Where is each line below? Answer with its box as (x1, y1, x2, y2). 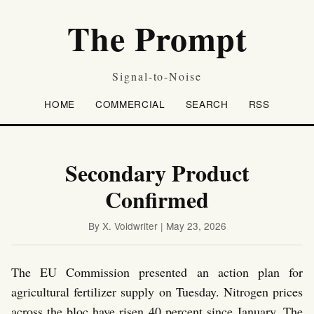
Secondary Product (64, 156, 250, 189)
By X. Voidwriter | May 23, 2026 (88, 219, 226, 233)
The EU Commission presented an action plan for (11, 264, 303, 280)
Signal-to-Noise (112, 69, 202, 83)
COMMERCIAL (95, 97, 165, 111)
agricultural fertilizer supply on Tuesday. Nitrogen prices (11, 283, 303, 300)
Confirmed (105, 183, 209, 216)
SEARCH (185, 97, 228, 111)
